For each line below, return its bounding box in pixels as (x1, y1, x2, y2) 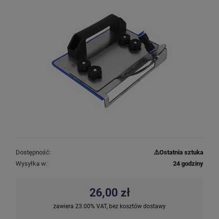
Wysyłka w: (16, 160, 47, 168)
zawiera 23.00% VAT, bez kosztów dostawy (53, 203, 166, 210)
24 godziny (173, 160, 203, 168)
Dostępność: (16, 149, 51, 156)
